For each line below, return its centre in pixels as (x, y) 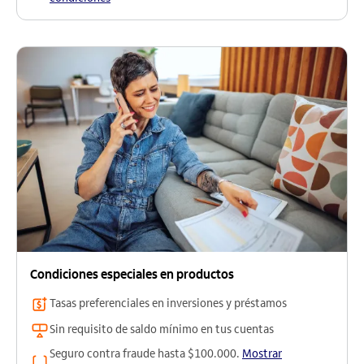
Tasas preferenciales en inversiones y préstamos (168, 303)
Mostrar (262, 353)
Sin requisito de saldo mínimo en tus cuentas (162, 329)
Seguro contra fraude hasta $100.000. (146, 353)
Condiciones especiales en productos (132, 274)
